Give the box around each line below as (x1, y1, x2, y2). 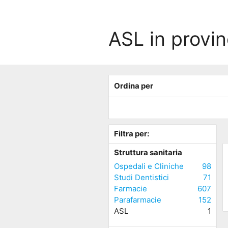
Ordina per (113, 81, 153, 91)
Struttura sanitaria (113, 148, 182, 157)
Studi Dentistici (113, 173, 169, 182)
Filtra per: (113, 129, 149, 138)
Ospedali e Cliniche (113, 161, 184, 171)
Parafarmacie (113, 195, 161, 205)
